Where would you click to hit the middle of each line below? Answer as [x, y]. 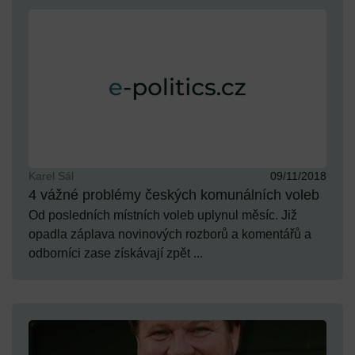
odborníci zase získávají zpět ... [116, 254]
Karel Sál [51, 176]
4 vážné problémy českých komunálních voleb [174, 195]
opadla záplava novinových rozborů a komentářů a [170, 235]
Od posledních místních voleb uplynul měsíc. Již [163, 216]
